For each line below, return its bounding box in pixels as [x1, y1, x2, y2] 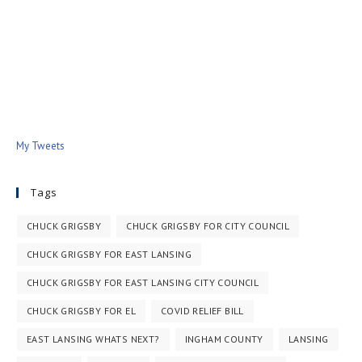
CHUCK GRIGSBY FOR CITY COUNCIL [126, 220, 290, 232]
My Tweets [16, 139, 65, 153]
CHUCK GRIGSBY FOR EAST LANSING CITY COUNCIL [27, 276, 259, 288]
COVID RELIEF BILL [161, 305, 244, 317]
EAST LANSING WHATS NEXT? [27, 333, 160, 345]
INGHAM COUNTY [184, 333, 263, 345]
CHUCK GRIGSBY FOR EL [27, 305, 136, 317]
